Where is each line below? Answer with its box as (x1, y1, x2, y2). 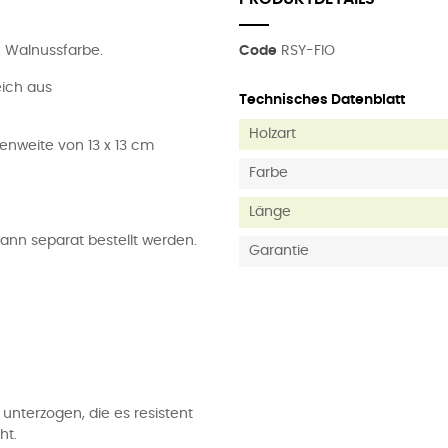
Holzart (249, 127, 296, 141)
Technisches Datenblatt (239, 93, 405, 107)
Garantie (249, 244, 309, 258)
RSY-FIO (281, 44, 335, 58)
